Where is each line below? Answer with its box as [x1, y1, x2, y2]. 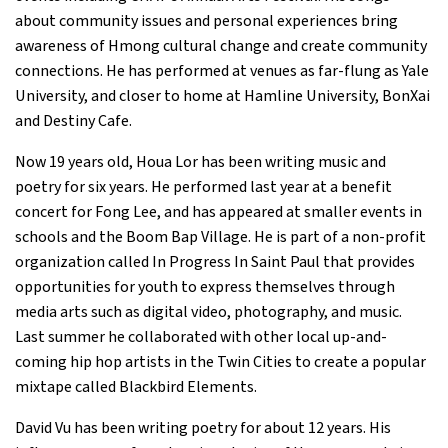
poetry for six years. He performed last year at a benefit [15, 176, 392, 198]
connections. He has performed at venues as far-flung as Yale [15, 60, 429, 82]
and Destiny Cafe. [15, 110, 132, 132]
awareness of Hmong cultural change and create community [15, 35, 427, 57]
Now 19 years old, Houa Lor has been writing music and [15, 151, 386, 173]
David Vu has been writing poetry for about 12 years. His [15, 417, 391, 439]
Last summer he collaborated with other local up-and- [15, 326, 387, 348]
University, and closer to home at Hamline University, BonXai [15, 85, 430, 107]
